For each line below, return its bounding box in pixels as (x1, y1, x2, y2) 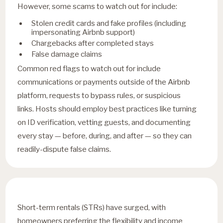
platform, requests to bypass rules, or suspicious (17, 90, 181, 100)
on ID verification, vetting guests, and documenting (17, 117, 191, 127)
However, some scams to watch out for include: (17, 1, 178, 11)
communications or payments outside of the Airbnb (17, 77, 191, 87)
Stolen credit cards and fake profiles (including (31, 18, 187, 28)
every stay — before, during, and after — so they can (17, 130, 192, 140)
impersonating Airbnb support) (31, 27, 135, 37)
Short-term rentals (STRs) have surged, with (17, 202, 166, 212)
